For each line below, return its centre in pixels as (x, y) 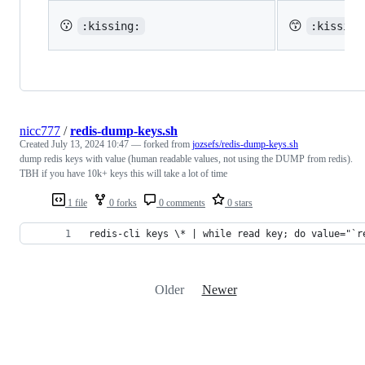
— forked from (162, 144)
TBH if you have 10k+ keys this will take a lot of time (123, 173)
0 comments (181, 202)
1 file (76, 202)
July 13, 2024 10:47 (90, 144)
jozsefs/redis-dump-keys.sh (245, 144)
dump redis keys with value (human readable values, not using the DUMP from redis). (186, 158)
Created (35, 144)
